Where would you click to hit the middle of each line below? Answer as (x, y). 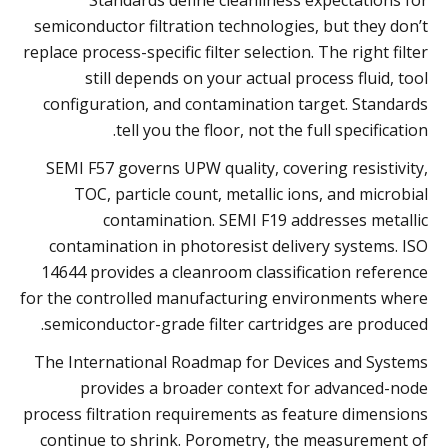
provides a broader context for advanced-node (254, 387)
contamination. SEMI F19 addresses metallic (265, 219)
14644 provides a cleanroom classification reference (234, 271)
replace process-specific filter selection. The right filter (225, 51)
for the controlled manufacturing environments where (224, 297)
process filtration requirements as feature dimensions (225, 413)
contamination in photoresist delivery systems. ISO (238, 245)
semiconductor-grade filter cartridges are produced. (236, 323)
